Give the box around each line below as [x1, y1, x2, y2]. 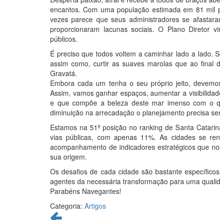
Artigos [84, 201, 106, 211]
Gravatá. [50, 68, 77, 78]
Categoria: [50, 201, 84, 211]
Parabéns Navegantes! [50, 186, 121, 196]
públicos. [50, 34, 78, 44]
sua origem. [50, 152, 87, 162]
